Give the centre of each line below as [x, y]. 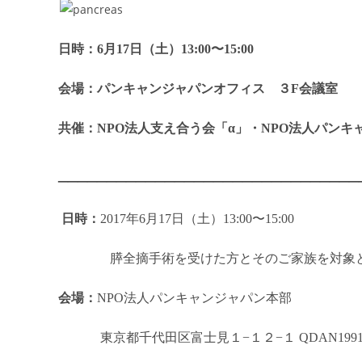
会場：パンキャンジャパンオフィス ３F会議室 [198, 88]
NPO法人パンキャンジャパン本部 [194, 298]
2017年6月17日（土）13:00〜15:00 [197, 219]
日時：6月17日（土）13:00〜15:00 [156, 49]
